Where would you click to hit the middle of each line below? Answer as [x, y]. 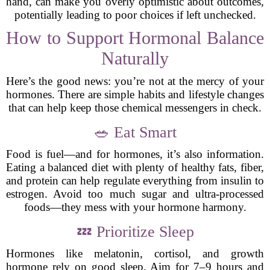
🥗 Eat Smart [135, 132]
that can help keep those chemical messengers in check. [135, 108]
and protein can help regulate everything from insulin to [135, 181]
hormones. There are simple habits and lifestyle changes [135, 94]
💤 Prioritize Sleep [135, 232]
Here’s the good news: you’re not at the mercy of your [135, 81]
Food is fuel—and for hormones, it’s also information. [135, 154]
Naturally [135, 58]
